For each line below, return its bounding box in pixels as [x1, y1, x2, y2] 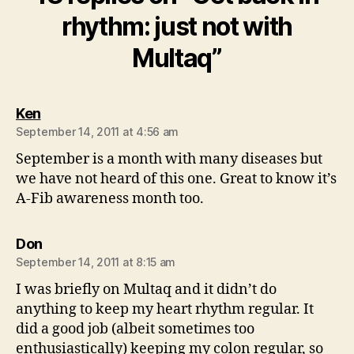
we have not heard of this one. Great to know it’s [16, 170, 337, 188]
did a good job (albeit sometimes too [16, 320, 254, 338]
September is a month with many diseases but [16, 150, 322, 168]
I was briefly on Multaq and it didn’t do [16, 281, 277, 299]
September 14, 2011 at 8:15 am [16, 255, 176, 269]
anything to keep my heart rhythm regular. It [16, 300, 314, 318]
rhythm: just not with [61, 11, 293, 42]
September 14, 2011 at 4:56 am [16, 125, 179, 138]
